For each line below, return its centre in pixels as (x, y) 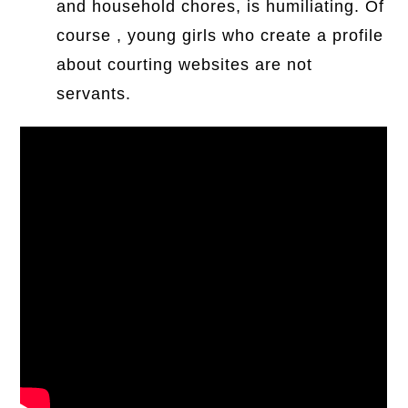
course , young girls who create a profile (220, 36)
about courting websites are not (185, 65)
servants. (94, 94)
